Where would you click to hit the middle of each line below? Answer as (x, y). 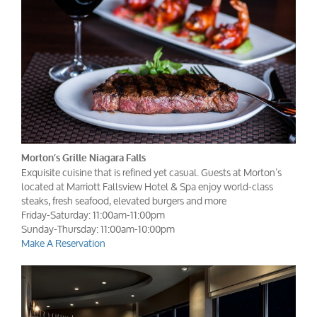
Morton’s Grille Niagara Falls (83, 158)
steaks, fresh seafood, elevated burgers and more (124, 201)
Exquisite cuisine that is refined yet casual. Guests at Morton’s (151, 173)
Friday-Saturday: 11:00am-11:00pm (93, 215)
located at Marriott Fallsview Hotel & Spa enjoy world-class (147, 187)
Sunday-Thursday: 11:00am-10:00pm (98, 229)
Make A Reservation (63, 243)
